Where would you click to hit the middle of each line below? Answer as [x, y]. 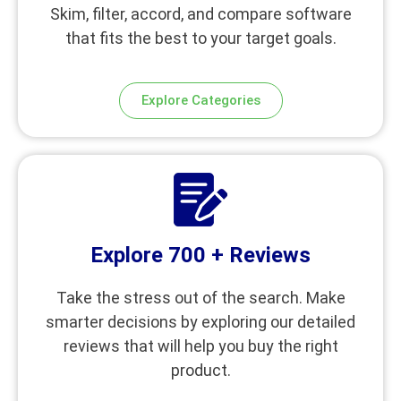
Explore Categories [200, 100]
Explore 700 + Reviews [200, 255]
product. [200, 370]
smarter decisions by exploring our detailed [200, 321]
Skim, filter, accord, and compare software [200, 13]
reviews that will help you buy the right [200, 346]
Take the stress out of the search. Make [200, 297]
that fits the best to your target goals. [200, 38]
